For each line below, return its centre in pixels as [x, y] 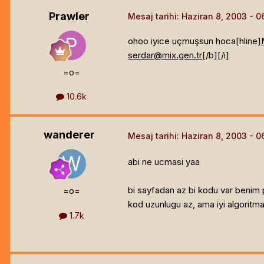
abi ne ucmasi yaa [164, 161]
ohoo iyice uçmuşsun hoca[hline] [194, 41]
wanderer [69, 135]
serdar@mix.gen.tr [165, 55]
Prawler [69, 16]
